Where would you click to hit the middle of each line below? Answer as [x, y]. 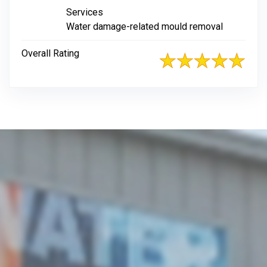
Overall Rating [50, 53]
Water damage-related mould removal [145, 27]
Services [85, 12]
